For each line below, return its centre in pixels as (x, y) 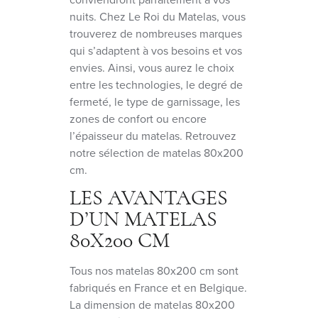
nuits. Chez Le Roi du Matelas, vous (158, 16)
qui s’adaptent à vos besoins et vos (156, 50)
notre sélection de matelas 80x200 (157, 153)
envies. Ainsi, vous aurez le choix (152, 67)
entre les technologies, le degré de (156, 84)
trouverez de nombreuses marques (156, 33)
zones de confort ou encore (138, 119)
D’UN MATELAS (143, 219)
